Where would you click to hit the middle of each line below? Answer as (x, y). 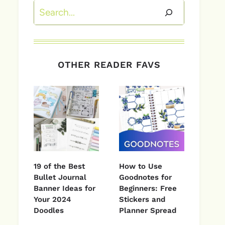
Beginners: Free (148, 188)
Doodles (49, 210)
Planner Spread (148, 210)
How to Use (141, 166)
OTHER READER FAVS (109, 65)
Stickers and (142, 199)
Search (48, 8)
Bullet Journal (60, 177)
